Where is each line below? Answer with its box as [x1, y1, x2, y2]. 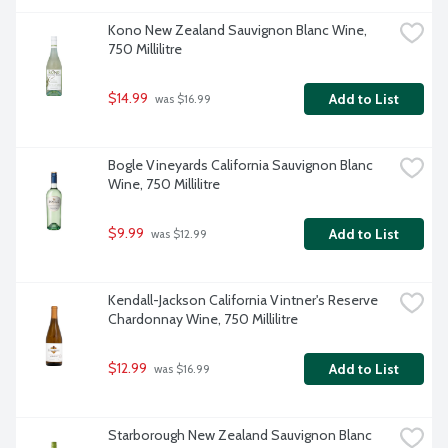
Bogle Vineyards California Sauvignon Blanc [108, 156, 373, 175]
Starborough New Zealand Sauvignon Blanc [108, 426, 372, 445]
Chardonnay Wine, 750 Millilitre [108, 310, 298, 329]
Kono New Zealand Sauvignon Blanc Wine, [108, 21, 367, 40]
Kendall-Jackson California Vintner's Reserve [108, 291, 378, 310]
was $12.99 [148, 227, 207, 242]
